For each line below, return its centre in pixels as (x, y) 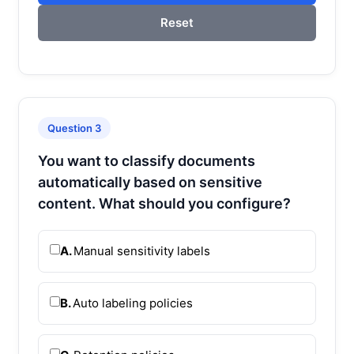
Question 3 (74, 128)
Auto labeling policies (133, 303)
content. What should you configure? (164, 203)
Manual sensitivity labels (142, 250)
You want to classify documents (147, 160)
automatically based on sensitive (150, 182)
